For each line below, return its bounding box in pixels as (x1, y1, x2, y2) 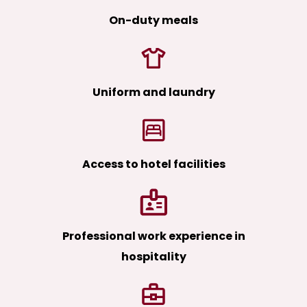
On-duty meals (109, 12, 198, 29)
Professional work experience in (62, 228, 245, 245)
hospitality (121, 249, 186, 265)
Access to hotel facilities (82, 156, 225, 173)
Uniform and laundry (92, 84, 215, 101)
